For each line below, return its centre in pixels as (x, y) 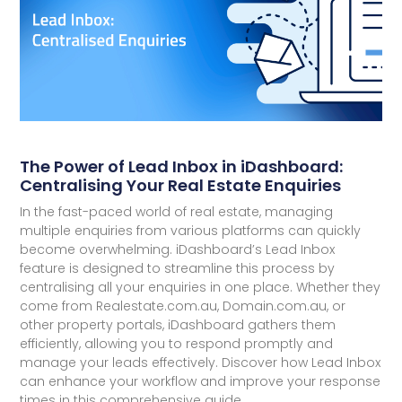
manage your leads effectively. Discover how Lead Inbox (201, 363)
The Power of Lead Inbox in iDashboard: (182, 167)
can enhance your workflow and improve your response (201, 382)
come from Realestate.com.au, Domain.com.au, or (183, 306)
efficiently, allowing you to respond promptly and (177, 344)
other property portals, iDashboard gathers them (178, 325)
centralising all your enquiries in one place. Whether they (201, 288)
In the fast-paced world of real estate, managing (177, 212)
